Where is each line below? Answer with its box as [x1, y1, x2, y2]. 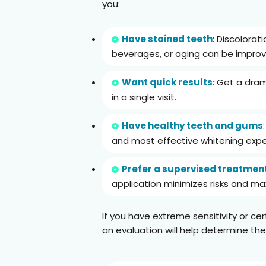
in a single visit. [112, 90, 176, 103]
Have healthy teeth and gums [122, 119, 263, 132]
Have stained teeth [122, 32, 213, 45]
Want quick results [122, 75, 213, 88]
